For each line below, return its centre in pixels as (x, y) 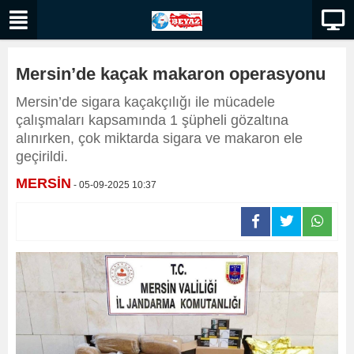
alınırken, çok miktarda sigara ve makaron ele (159, 138)
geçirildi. (42, 156)
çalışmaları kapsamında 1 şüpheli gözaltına (152, 120)
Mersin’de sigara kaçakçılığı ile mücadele (145, 102)
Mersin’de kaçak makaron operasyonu (171, 74)
